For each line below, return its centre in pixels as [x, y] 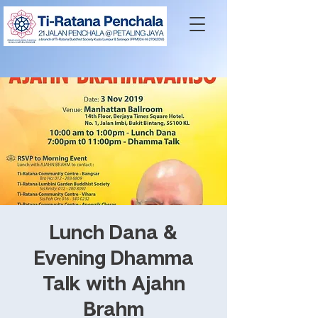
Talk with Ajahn [114, 283]
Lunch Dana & [114, 232]
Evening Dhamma [114, 257]
